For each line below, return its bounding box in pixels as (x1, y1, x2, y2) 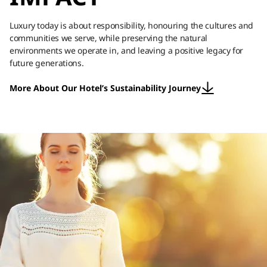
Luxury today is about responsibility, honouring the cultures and (10, 20, 253, 31)
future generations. (10, 57, 84, 69)
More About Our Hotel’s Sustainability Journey (10, 82, 201, 94)
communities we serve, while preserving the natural (10, 32, 208, 44)
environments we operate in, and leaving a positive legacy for (10, 45, 244, 56)
